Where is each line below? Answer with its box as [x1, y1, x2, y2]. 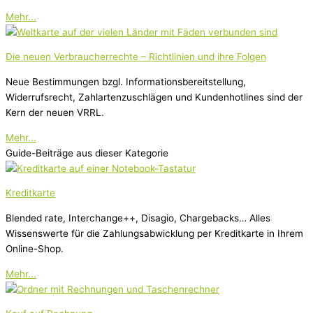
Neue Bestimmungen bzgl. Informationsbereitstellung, [6, 76, 246, 88]
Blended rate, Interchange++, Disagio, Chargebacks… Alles [6, 212, 270, 224]
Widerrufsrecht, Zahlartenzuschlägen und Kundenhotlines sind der [6, 92, 303, 103]
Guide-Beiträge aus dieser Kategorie [6, 147, 168, 159]
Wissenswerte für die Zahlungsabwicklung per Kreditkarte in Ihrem [6, 228, 303, 240]
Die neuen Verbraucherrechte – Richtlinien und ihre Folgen [6, 51, 266, 63]
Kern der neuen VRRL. [6, 107, 104, 119]
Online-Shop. [6, 243, 64, 255]
